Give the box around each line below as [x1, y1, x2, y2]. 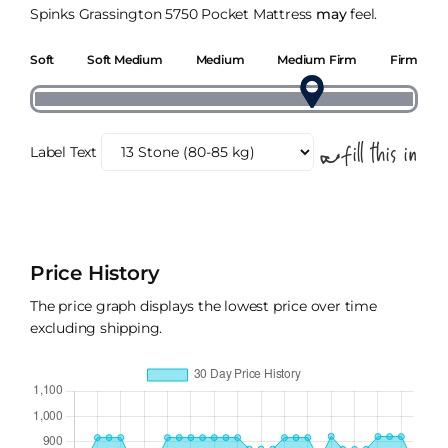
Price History [30, 261, 160, 286]
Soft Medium [86, 52, 163, 68]
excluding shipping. [30, 319, 163, 338]
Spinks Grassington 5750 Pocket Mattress [30, 5, 317, 24]
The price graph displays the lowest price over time [30, 297, 377, 316]
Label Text [30, 143, 97, 162]
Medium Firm [277, 52, 357, 68]
